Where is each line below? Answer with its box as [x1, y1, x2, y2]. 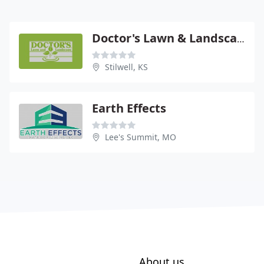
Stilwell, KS [105, 61, 148, 72]
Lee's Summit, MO [105, 131, 176, 143]
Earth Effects [92, 100, 166, 116]
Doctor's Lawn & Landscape [237, 32, 245, 45]
